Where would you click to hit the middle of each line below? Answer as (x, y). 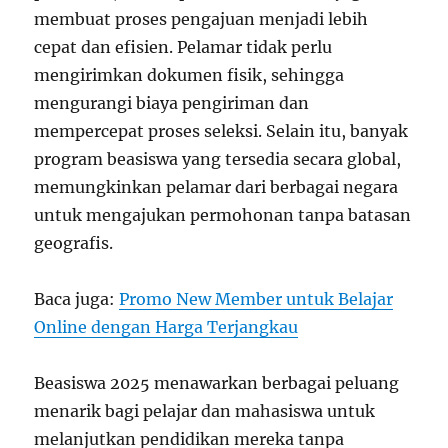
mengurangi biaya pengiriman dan (172, 102)
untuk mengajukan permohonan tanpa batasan (223, 214)
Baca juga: (77, 298)
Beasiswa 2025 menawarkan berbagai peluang (217, 382)
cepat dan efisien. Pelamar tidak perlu (183, 46)
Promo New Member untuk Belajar (256, 298)
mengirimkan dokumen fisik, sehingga (189, 74)
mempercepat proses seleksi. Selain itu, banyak (221, 130)
